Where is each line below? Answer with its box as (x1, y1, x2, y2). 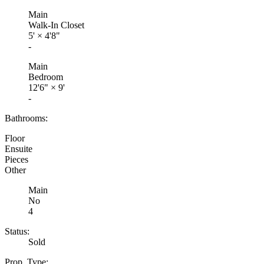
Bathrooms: (5, 113, 48, 123)
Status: (5, 226, 29, 236)
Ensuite (5, 143, 32, 154)
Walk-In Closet (28, 19, 84, 30)
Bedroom (28, 71, 63, 82)
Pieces (5, 154, 28, 164)
